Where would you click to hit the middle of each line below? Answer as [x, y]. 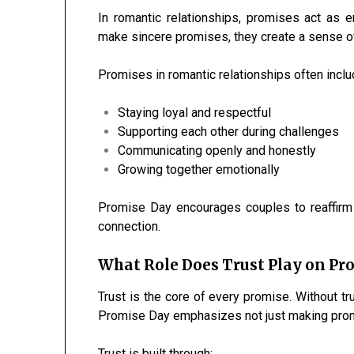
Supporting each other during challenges [229, 132]
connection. [130, 227]
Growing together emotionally [199, 170]
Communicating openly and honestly [217, 151]
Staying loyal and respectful [195, 113]
